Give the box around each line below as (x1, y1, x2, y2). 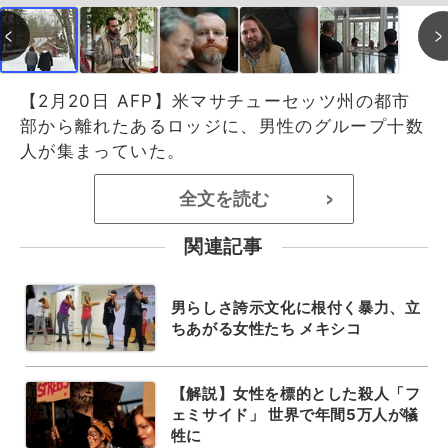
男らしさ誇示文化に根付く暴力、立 (170, 297, 421, 317)
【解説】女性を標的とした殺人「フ (170, 384, 421, 403)
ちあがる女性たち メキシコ (170, 318, 362, 338)
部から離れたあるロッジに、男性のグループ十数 (20, 115, 424, 136)
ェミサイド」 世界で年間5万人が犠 (170, 405, 419, 424)
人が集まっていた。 (20, 140, 186, 161)
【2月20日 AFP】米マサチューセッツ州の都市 (20, 90, 411, 111)
